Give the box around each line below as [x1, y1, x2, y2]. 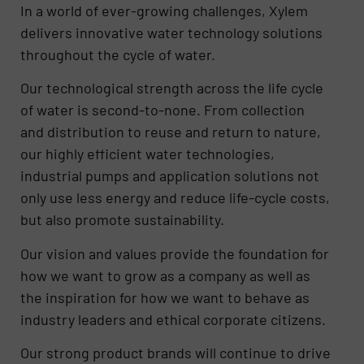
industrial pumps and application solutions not [20, 167, 320, 185]
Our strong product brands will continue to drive [20, 343, 331, 362]
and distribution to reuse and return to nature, [20, 123, 322, 141]
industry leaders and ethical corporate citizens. [20, 310, 327, 328]
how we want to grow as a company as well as [20, 266, 311, 284]
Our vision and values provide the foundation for [20, 244, 330, 262]
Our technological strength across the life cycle [20, 79, 324, 97]
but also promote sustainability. [20, 210, 225, 229]
